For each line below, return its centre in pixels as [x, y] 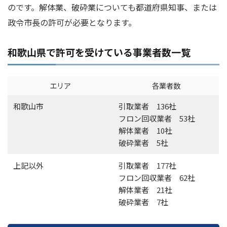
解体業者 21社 [145, 190]
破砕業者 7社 [143, 202]
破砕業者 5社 [143, 143]
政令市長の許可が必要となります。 [72, 23]
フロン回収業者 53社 [157, 119]
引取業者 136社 [147, 106]
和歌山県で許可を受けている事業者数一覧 [99, 52]
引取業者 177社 [147, 166]
